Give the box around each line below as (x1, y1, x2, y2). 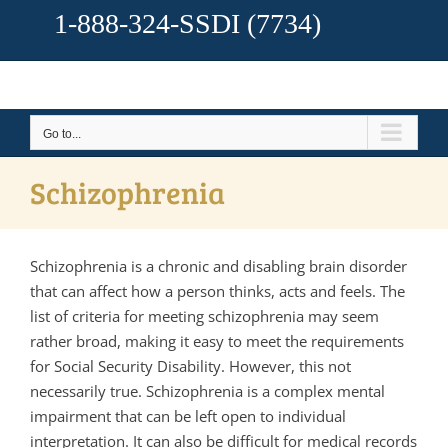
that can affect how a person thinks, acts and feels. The (30, 281, 405, 301)
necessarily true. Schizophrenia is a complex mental (30, 381, 385, 401)
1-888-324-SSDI (54, 8, 240, 39)
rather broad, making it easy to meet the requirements (30, 331, 404, 351)
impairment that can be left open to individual (30, 406, 346, 426)
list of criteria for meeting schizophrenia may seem (30, 306, 379, 326)
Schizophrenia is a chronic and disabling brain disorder (30, 256, 407, 276)
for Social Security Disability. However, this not (30, 356, 351, 376)
